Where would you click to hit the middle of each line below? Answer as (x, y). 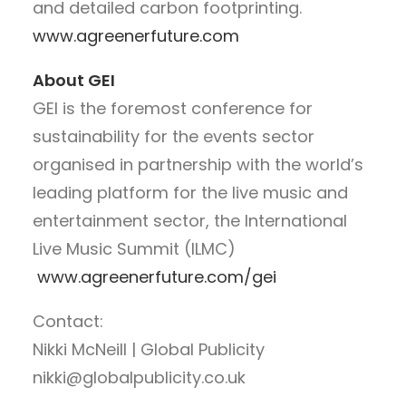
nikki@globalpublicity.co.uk (139, 377)
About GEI (74, 80)
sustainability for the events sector (174, 136)
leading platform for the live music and (190, 192)
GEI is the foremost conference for (173, 108)
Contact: (68, 321)
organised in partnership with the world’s (198, 164)
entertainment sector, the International (190, 220)
